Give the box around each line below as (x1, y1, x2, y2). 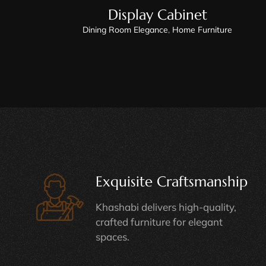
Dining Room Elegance (83, 24, 169, 35)
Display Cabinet (107, 5, 207, 24)
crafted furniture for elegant (95, 215, 223, 228)
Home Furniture (172, 24, 233, 35)
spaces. (95, 230, 129, 243)
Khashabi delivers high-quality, (95, 200, 236, 213)
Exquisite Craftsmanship (95, 172, 248, 191)
